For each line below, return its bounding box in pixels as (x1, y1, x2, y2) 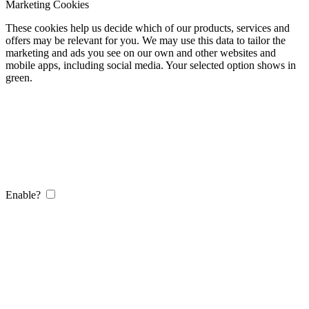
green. (6, 71, 32, 83)
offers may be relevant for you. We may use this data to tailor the (6, 34, 286, 46)
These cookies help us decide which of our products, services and (6, 21, 290, 34)
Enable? (6, 188, 41, 201)
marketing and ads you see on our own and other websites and (6, 46, 276, 59)
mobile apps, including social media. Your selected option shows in (6, 59, 296, 71)
